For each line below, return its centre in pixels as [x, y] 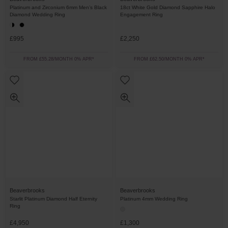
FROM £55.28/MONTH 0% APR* [59, 59]
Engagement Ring [141, 15]
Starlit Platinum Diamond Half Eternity [53, 199]
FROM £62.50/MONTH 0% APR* [169, 59]
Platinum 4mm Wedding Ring [154, 199]
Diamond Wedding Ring [37, 15]
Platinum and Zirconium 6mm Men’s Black [58, 7]
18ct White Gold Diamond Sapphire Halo [168, 7]
